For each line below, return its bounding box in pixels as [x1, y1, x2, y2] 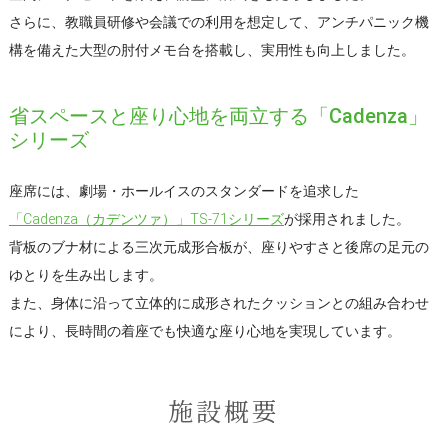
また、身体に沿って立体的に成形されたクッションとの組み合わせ [8, 294, 429, 311]
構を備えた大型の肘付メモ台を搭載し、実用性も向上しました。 [8, 41, 415, 58]
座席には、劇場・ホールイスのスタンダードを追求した [8, 182, 359, 199]
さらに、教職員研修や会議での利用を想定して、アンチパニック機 [8, 13, 429, 30]
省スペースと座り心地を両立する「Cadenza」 [8, 103, 428, 128]
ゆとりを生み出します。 [8, 266, 163, 283]
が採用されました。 [283, 210, 410, 227]
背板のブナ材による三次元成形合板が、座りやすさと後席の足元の [8, 238, 429, 255]
